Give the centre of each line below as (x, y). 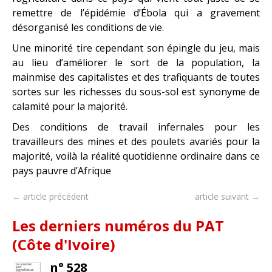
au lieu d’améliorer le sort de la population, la (136, 62)
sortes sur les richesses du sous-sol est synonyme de (136, 91)
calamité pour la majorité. (70, 106)
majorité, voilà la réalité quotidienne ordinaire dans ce (136, 156)
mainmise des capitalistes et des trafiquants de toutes (136, 77)
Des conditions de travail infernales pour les (136, 127)
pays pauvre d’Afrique (62, 170)
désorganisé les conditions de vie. (88, 27)
